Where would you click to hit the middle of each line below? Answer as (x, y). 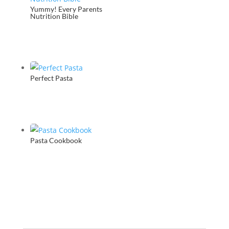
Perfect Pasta (51, 78)
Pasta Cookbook (56, 140)
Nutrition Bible (54, 16)
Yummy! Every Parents (66, 9)
